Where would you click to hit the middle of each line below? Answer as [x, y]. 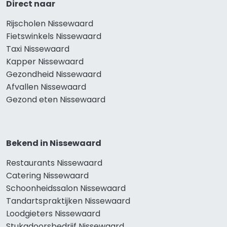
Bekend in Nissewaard [54, 143]
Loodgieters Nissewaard [53, 213]
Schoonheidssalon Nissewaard [66, 188]
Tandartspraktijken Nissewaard [68, 201]
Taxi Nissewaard [38, 49]
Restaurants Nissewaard [54, 163]
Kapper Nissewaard [45, 61]
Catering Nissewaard [47, 175]
